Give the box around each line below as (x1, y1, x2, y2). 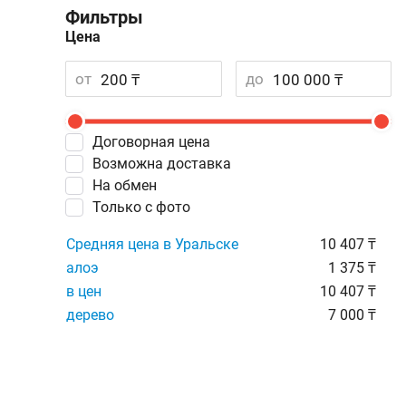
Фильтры (65, 6, 143, 28)
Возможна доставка (101, 155, 231, 172)
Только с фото (101, 198, 190, 216)
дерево (66, 306, 114, 324)
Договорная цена (103, 133, 210, 150)
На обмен (102, 177, 157, 194)
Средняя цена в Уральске (66, 236, 238, 253)
